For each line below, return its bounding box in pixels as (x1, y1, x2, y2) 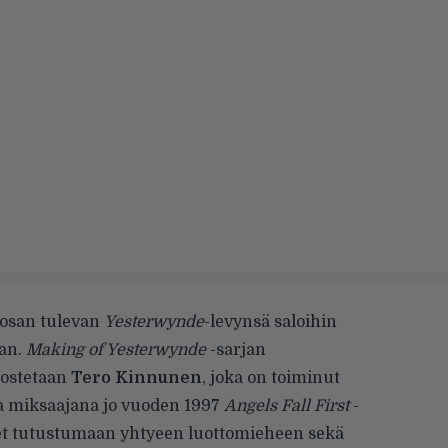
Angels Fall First (224, 397, 349, 415)
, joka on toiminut (202, 369, 340, 387)
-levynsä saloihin (204, 313, 337, 331)
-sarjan (206, 341, 266, 359)
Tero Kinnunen (71, 369, 202, 387)
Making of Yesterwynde (26, 341, 206, 359)
